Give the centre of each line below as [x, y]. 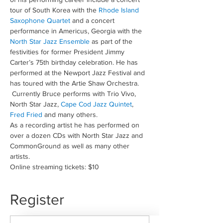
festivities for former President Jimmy [68, 52]
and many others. [70, 114]
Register [37, 200]
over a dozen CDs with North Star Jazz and [77, 135]
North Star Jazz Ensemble [50, 41]
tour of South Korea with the [54, 10]
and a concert [93, 20]
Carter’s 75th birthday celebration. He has [75, 62]
